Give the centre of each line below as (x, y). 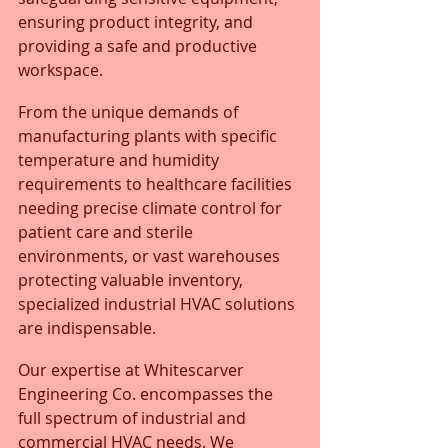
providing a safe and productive (139, 45)
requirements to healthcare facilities (157, 183)
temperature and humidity (120, 159)
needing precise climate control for (152, 207)
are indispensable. (87, 327)
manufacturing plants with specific (149, 135)
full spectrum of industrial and (134, 417)
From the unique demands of (130, 111)
